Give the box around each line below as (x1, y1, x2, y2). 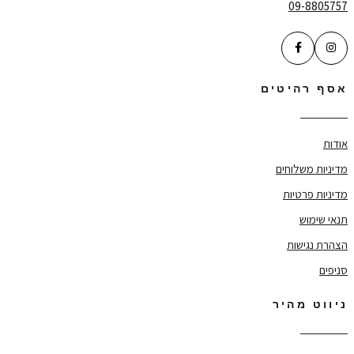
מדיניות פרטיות (283, 186, 348, 202)
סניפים (319, 262, 348, 278)
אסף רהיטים (261, 82, 348, 96)
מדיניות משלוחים (276, 161, 348, 177)
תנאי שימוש (299, 212, 348, 228)
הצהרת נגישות (287, 237, 348, 253)
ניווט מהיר (273, 297, 348, 311)
